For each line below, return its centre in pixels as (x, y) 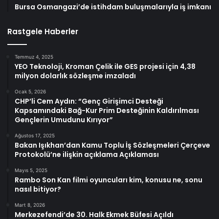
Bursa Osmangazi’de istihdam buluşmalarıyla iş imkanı (113, 7)
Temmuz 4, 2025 (34, 57)
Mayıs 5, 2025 (31, 170)
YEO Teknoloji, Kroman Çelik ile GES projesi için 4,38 (105, 67)
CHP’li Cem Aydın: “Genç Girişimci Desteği (89, 101)
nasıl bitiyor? (38, 189)
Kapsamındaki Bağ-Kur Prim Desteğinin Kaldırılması (107, 111)
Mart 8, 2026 (30, 205)
